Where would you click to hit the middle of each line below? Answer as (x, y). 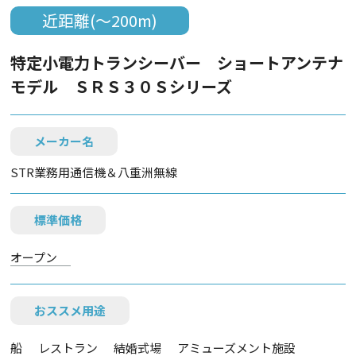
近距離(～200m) (100, 20)
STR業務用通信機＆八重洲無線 (94, 172)
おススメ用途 (70, 310)
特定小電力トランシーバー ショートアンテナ (177, 62)
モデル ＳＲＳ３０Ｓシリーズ (122, 86)
